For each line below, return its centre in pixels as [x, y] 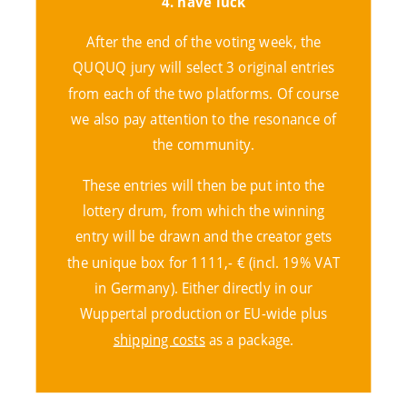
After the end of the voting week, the [203, 42]
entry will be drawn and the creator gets [203, 236]
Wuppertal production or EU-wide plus [203, 313]
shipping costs [159, 339]
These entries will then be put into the [203, 184]
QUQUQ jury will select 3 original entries [203, 67]
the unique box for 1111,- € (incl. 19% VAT [203, 262]
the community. [203, 144]
